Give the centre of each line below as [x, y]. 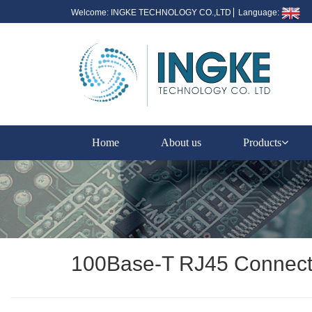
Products [262, 142]
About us [181, 142]
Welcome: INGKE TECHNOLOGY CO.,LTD [152, 13]
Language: [260, 13]
